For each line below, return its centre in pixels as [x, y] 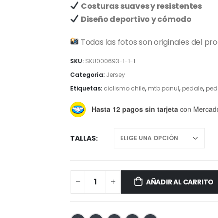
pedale [192, 89]
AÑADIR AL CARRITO [180, 182]
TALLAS [83, 138]
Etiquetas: [87, 89]
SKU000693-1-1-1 [110, 61]
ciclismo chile [124, 89]
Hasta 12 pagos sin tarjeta [135, 109]
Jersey [116, 75]
